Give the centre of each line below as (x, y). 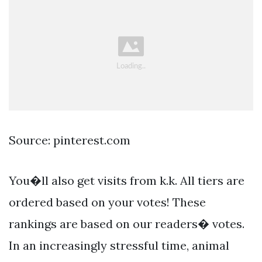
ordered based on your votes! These (107, 202)
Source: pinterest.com (70, 140)
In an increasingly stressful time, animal (119, 246)
